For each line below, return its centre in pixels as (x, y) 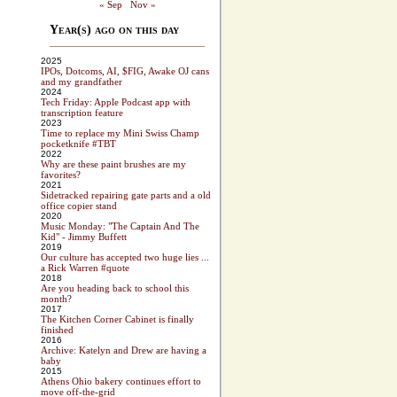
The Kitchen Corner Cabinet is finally (117, 319)
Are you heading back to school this (115, 288)
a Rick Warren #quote (85, 268)
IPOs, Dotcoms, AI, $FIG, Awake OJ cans (125, 71)
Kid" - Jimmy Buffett (84, 237)
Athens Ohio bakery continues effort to (121, 381)
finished (57, 330)
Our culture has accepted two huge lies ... (125, 257)
